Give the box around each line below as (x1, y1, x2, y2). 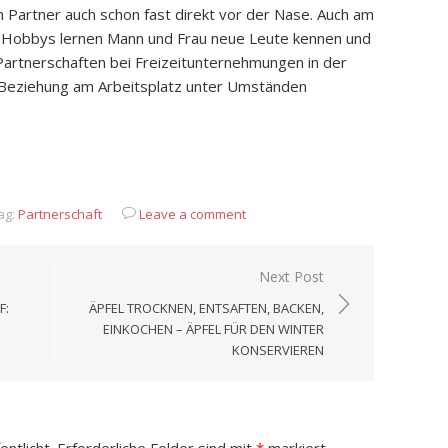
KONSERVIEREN (232, 341, 324, 359)
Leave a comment (139, 205, 246, 223)
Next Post (259, 267, 324, 286)
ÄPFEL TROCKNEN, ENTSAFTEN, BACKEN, (89, 299, 324, 317)
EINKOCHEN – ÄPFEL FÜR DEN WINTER (103, 320, 324, 338)
